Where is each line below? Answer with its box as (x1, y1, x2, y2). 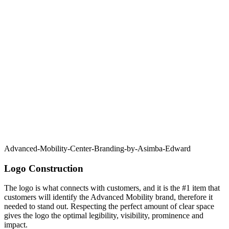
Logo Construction (4, 163, 83, 174)
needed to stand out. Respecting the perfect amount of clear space (4, 202, 214, 211)
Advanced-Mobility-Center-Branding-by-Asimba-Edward (4, 144, 191, 153)
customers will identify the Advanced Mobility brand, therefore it (4, 193, 213, 202)
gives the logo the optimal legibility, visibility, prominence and (4, 211, 203, 220)
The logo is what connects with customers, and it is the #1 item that (4, 184, 220, 193)
